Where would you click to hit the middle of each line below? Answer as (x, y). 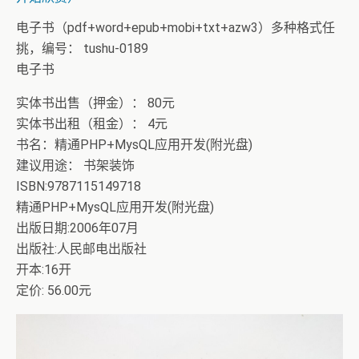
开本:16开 (44, 270)
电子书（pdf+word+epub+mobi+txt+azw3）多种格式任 (175, 28)
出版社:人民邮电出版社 (81, 249)
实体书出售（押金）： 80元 (95, 103)
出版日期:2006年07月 (77, 228)
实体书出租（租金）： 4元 (92, 124)
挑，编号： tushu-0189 (82, 48)
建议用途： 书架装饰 (75, 165)
